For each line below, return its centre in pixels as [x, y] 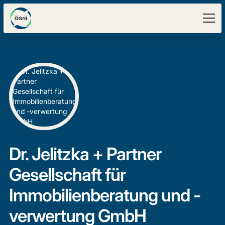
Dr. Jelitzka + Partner [85, 154]
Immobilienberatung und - [104, 195]
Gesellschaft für [67, 175]
